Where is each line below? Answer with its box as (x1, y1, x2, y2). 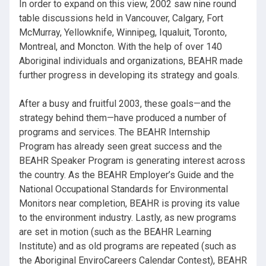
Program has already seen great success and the (19, 141, 222, 153)
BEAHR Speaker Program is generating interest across (19, 155, 245, 167)
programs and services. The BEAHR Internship (19, 126, 210, 138)
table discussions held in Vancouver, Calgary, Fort (19, 12, 223, 24)
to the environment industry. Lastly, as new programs (19, 212, 236, 224)
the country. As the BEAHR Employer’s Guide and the (19, 169, 234, 181)
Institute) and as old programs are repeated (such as (19, 240, 236, 252)
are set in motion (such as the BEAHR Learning (19, 226, 211, 238)
